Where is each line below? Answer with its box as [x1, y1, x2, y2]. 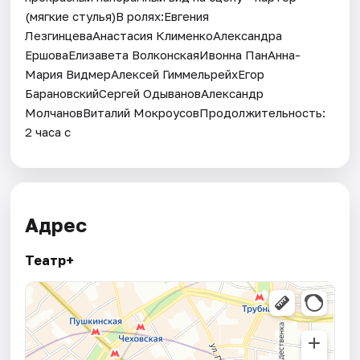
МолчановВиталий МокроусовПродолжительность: [25, 105, 326, 121]
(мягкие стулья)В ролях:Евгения [25, 9, 210, 24]
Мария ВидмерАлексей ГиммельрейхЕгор [25, 67, 265, 82]
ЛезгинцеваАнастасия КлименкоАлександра [25, 28, 283, 43]
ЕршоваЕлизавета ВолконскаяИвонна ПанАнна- [25, 47, 301, 63]
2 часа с [25, 125, 72, 140]
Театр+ [25, 252, 75, 269]
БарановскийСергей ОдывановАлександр [25, 86, 264, 101]
